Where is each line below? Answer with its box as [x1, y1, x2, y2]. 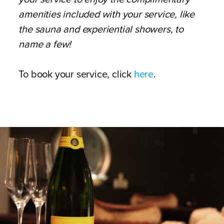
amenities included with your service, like [18, 8, 194, 20]
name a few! [18, 38, 71, 50]
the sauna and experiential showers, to [18, 23, 183, 35]
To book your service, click [18, 68, 134, 80]
